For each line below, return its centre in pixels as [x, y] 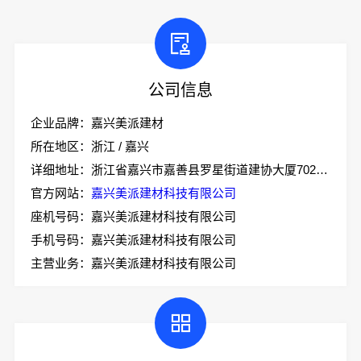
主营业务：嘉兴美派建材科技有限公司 [133, 263]
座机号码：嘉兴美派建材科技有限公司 [133, 216]
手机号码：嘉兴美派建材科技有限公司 [133, 239]
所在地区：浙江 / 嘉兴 [89, 146]
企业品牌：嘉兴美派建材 [97, 122]
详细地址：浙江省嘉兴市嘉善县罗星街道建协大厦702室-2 [322, 169]
